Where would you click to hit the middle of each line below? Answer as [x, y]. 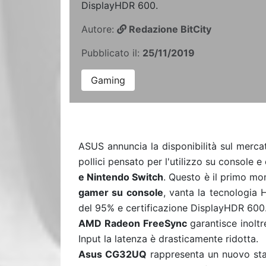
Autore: [99, 29]
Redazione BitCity [169, 29]
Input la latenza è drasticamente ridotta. [170, 239]
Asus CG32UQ [113, 254]
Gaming [108, 80]
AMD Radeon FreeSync [133, 223]
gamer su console [121, 192]
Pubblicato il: [112, 53]
